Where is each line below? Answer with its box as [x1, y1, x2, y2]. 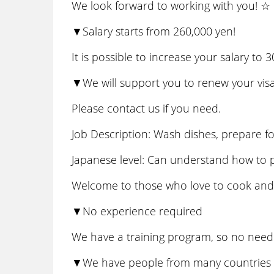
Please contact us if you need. [72, 101, 221, 116]
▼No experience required [72, 204, 202, 218]
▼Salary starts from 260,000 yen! [72, 24, 235, 39]
